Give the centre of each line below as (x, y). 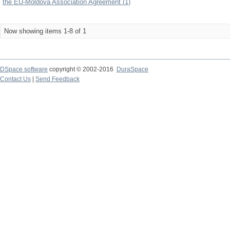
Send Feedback (57, 79)
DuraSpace (132, 69)
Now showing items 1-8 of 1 (45, 31)
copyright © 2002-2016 (82, 69)
